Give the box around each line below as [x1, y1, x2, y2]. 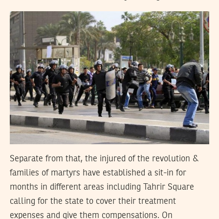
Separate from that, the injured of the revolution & [10, 154, 198, 163]
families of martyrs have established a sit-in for [10, 168, 186, 177]
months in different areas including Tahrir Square [10, 182, 194, 192]
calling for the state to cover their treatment [10, 197, 176, 206]
